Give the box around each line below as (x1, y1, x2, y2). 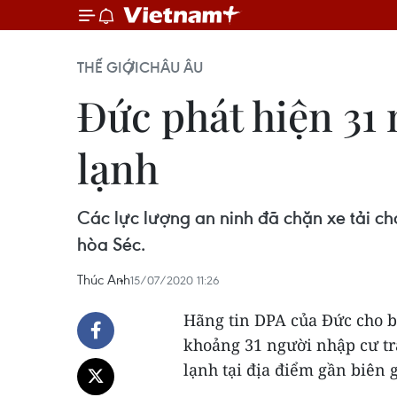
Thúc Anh (77, 270, 130, 288)
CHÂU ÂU (139, 58, 203, 77)
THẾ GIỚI (77, 58, 139, 77)
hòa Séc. (77, 232, 145, 256)
